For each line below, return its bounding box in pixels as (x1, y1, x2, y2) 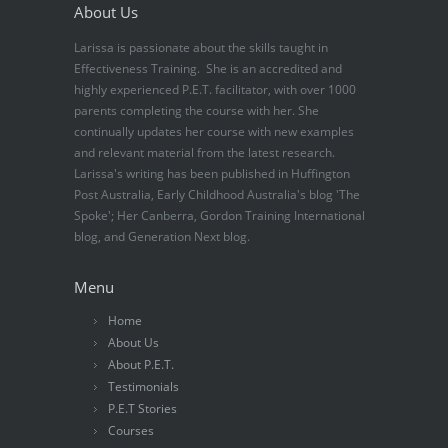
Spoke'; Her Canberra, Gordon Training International (74, 206, 365, 224)
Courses (108, 421, 154, 439)
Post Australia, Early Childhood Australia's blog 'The (74, 185, 360, 203)
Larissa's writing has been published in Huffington (74, 164, 350, 182)
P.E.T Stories (108, 399, 177, 417)
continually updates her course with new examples (74, 122, 354, 140)
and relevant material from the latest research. (74, 143, 335, 161)
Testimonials (108, 377, 179, 395)
